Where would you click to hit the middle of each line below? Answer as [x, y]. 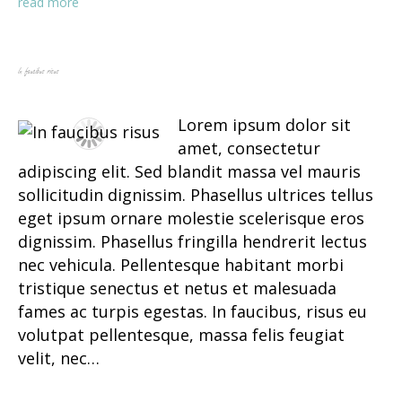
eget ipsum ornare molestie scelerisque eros [191, 218]
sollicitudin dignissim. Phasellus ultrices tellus [196, 195]
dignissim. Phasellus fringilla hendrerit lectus [192, 242]
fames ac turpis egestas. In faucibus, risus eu [192, 312]
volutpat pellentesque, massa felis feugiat [181, 335]
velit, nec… [59, 358]
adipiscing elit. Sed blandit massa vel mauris [189, 172]
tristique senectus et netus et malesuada [177, 288]
